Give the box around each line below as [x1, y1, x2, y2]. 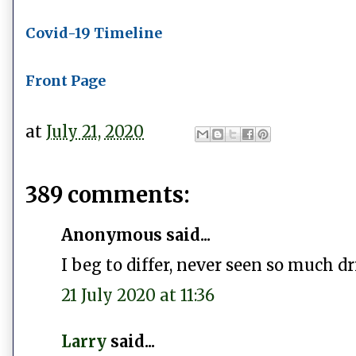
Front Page [25, 72, 106, 91]
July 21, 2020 [46, 121, 144, 141]
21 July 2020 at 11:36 [61, 285, 215, 306]
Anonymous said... [61, 225, 211, 246]
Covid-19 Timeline [25, 24, 162, 43]
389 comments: [25, 181, 190, 209]
